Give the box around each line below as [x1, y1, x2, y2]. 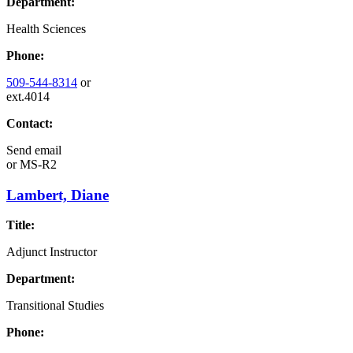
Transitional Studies [6, 299, 104, 313]
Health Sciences [6, 22, 86, 35]
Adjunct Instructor [6, 245, 97, 259]
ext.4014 [6, 90, 50, 103]
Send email [6, 143, 61, 157]
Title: [6, 218, 35, 232]
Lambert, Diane [6, 186, 109, 203]
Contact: [6, 117, 53, 130]
